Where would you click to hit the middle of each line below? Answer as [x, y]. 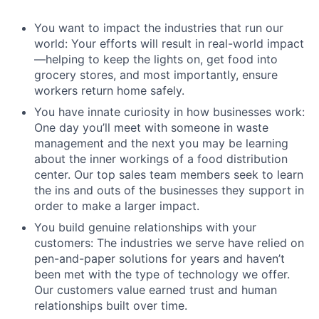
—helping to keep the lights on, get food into [156, 59]
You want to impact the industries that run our [159, 28]
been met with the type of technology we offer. [162, 274]
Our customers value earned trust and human [156, 290]
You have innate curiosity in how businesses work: [169, 112]
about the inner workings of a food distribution [161, 159]
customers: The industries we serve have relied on [169, 243]
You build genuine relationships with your [145, 227]
